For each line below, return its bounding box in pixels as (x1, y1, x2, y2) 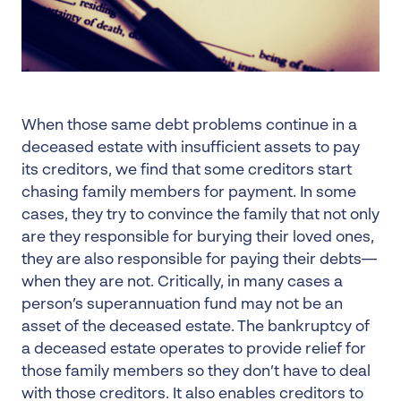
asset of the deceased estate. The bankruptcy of (21, 320, 370, 335)
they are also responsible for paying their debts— (21, 252, 377, 268)
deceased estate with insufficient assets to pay (21, 141, 360, 156)
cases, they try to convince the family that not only (21, 208, 380, 223)
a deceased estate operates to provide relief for (21, 342, 366, 357)
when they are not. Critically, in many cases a (21, 275, 343, 290)
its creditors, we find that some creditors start (21, 163, 352, 178)
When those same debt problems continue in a (21, 118, 357, 133)
